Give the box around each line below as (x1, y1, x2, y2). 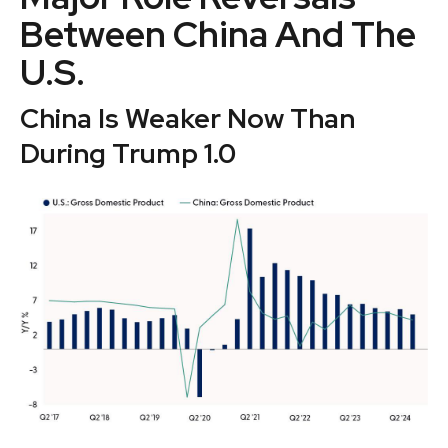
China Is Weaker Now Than (20, 101, 355, 136)
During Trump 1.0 (20, 136, 236, 171)
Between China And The (20, 10, 416, 58)
